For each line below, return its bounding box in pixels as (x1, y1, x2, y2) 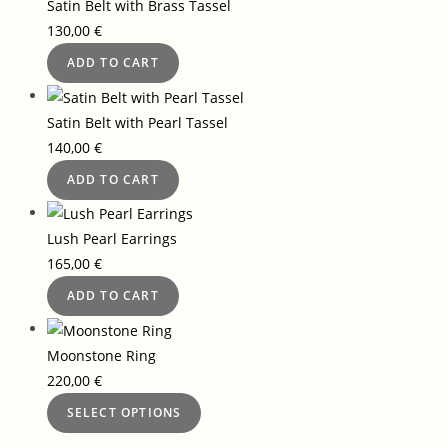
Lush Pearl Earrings (46, 229, 177, 249)
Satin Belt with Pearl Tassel (46, 112, 228, 132)
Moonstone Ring (46, 346, 156, 366)
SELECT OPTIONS (66, 404, 182, 422)
